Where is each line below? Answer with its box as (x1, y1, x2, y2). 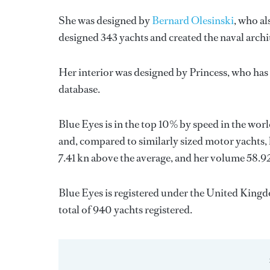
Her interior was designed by (58, 65, 189, 80)
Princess (189, 65, 227, 80)
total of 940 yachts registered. (58, 202, 192, 217)
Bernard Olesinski (152, 13, 234, 28)
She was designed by (58, 13, 152, 28)
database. (58, 82, 100, 96)
